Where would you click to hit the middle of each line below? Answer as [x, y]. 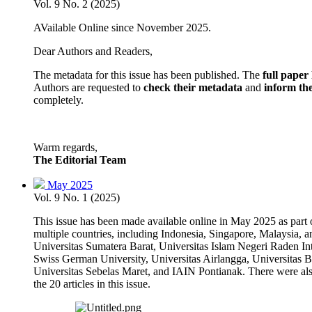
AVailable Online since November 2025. [124, 27]
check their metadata [193, 87]
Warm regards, [65, 147]
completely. [58, 100]
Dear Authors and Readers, [93, 51]
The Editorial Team [80, 159]
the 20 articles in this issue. [92, 283]
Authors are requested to [88, 87]
